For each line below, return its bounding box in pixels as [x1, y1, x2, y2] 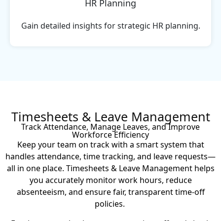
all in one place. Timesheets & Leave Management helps [6, 162, 215, 174]
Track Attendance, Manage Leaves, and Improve [21, 121, 200, 132]
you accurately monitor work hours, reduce [29, 174, 192, 185]
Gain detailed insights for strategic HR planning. [21, 20, 200, 31]
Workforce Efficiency [72, 129, 149, 140]
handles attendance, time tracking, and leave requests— [5, 150, 216, 162]
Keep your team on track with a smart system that [17, 139, 204, 150]
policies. [94, 198, 125, 209]
